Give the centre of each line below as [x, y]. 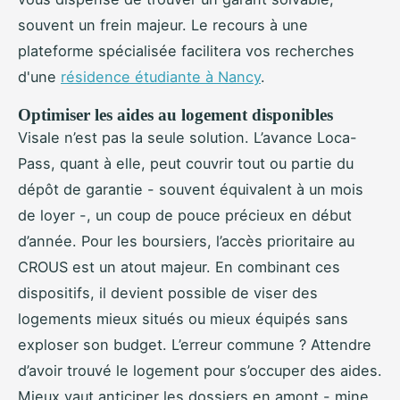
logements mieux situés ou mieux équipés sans [183, 319]
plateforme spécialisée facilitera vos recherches [186, 51]
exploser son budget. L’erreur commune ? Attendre [195, 345]
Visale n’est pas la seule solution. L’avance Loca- [187, 138]
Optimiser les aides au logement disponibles [175, 115]
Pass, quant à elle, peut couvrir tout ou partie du [186, 164]
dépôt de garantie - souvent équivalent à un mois [191, 190]
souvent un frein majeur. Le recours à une [163, 25]
